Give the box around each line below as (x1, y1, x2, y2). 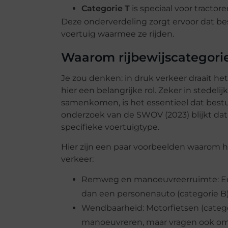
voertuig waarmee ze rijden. (61, 29, 174, 39)
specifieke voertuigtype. (61, 122, 159, 132)
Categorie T (81, 4, 130, 14)
